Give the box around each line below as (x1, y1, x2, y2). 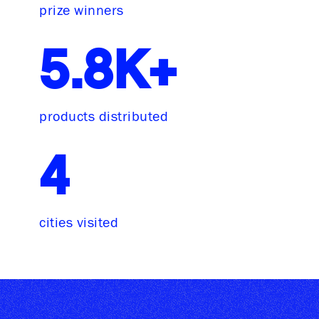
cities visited (39, 215, 118, 230)
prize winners (39, 3, 124, 18)
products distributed (39, 109, 168, 124)
